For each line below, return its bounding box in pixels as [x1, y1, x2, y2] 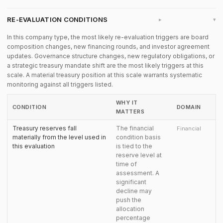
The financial [116, 124, 154, 132]
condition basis [116, 133, 161, 141]
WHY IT [116, 99, 138, 106]
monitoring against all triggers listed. [7, 81, 113, 88]
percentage [116, 214, 150, 222]
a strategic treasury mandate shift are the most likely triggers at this [7, 62, 204, 69]
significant [116, 178, 146, 186]
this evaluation [12, 142, 55, 150]
